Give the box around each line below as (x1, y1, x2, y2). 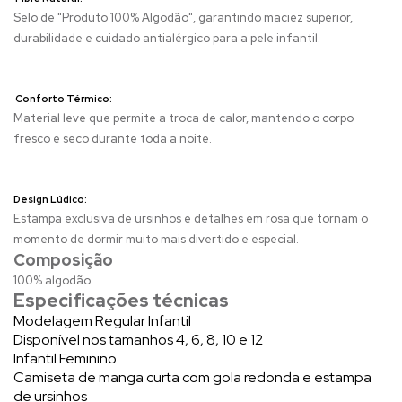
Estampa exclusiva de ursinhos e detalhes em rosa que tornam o (13, 210, 368, 226)
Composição (13, 249, 113, 270)
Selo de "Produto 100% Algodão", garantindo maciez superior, (13, 9, 353, 25)
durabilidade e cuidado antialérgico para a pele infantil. (13, 30, 320, 46)
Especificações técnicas (13, 288, 229, 312)
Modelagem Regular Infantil (13, 310, 191, 330)
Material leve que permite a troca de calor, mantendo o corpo (13, 109, 354, 126)
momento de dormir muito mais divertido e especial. (13, 231, 301, 247)
